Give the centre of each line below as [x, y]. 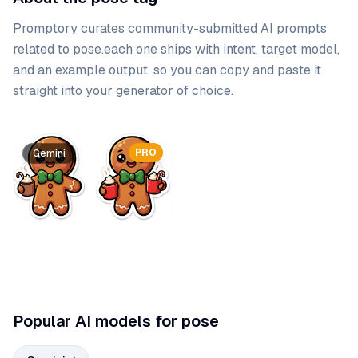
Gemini [49, 153]
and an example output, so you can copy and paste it [167, 70]
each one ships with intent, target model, [222, 49]
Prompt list [45, 142]
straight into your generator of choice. [123, 91]
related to [43, 49]
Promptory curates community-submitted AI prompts [170, 28]
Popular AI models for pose [116, 322]
